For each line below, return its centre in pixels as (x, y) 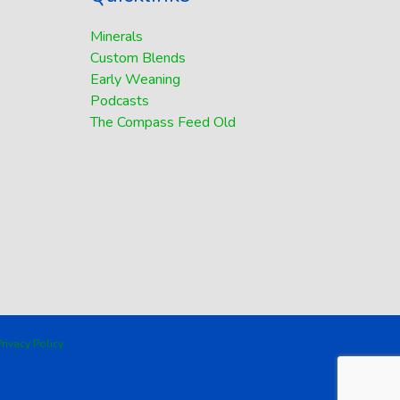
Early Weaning (135, 79)
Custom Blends (138, 58)
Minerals (117, 36)
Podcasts (120, 100)
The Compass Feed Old (163, 122)
